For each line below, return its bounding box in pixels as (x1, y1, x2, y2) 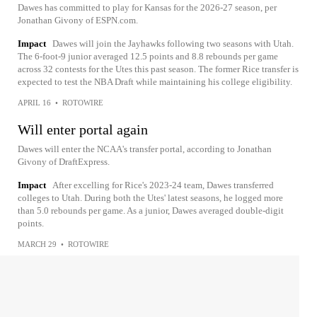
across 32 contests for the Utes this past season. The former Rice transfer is (18, 63, 299, 74)
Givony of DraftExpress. (18, 156, 110, 167)
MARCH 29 (18, 239, 57, 248)
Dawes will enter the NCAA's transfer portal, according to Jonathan (18, 143, 272, 154)
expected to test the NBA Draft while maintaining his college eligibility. (18, 76, 292, 87)
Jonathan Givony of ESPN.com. (18, 14, 138, 25)
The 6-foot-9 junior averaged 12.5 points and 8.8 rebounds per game (18, 50, 278, 62)
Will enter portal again (18, 121, 148, 137)
